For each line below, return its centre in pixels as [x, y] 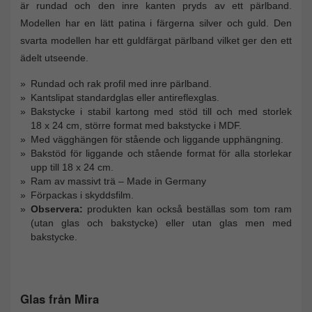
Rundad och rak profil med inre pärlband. [121, 83]
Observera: [57, 209]
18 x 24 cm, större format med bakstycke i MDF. [136, 125]
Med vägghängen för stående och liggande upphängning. [157, 139]
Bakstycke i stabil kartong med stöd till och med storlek [161, 111]
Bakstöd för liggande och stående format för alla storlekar [161, 153]
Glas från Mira [60, 298]
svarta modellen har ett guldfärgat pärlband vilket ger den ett [156, 40]
